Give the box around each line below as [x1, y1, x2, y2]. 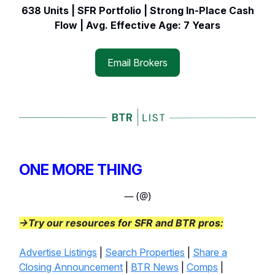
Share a [193, 246, 227, 259]
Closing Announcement [19, 261, 123, 274]
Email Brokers [107, 56, 168, 69]
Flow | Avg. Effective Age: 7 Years [55, 18, 220, 31]
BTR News [131, 261, 179, 274]
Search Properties [105, 246, 185, 259]
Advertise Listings [19, 246, 97, 259]
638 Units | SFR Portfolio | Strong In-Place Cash [21, 4, 254, 17]
